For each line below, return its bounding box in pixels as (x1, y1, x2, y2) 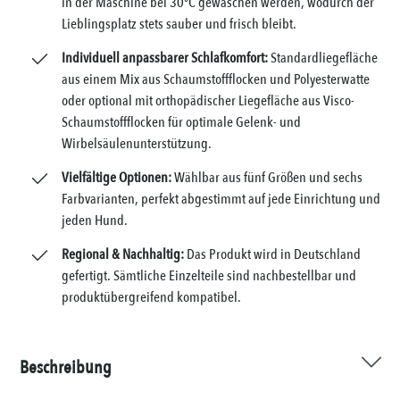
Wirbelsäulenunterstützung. (62, 134, 212, 154)
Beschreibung (20, 355, 112, 380)
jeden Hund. (62, 211, 129, 231)
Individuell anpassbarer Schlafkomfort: (62, 48, 269, 69)
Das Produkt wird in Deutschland (184, 245, 362, 265)
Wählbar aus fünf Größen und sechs (174, 168, 363, 188)
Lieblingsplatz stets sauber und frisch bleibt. (62, 14, 297, 35)
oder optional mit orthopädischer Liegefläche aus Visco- (62, 91, 355, 112)
